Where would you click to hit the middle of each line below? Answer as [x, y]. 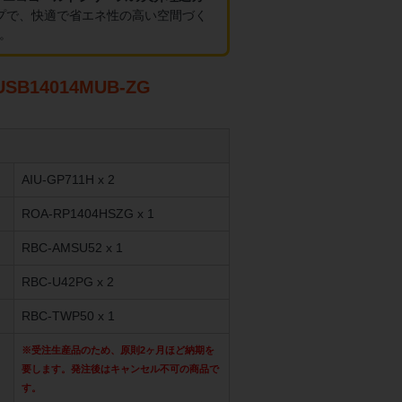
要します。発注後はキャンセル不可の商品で [120, 369]
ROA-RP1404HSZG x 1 [88, 214]
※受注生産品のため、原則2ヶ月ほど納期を [118, 350]
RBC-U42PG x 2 [68, 282]
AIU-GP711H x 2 [68, 180]
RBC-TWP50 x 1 [68, 316]
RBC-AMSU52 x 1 [72, 248]
